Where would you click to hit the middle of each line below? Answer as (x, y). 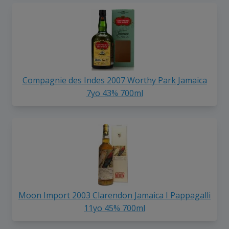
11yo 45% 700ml (114, 208)
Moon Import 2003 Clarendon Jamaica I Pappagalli (114, 196)
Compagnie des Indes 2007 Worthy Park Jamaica (114, 81)
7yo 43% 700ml (114, 93)
